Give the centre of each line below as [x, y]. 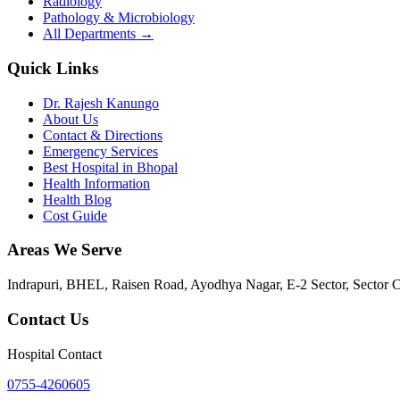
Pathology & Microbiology [119, 18]
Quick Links [53, 68]
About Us [71, 119]
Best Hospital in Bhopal [110, 167]
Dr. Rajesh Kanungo [101, 103]
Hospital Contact [54, 354]
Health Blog [77, 199]
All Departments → [98, 34]
